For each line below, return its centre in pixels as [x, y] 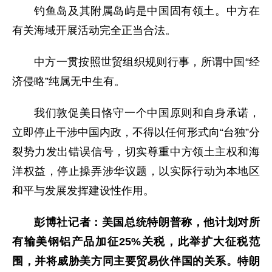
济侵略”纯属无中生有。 [69, 81]
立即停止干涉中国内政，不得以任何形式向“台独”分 [136, 132]
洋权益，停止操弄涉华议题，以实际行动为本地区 [136, 171]
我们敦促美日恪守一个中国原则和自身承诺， [147, 113]
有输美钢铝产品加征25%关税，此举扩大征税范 [136, 241]
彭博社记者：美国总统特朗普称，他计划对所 [147, 222]
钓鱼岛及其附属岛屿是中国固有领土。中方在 [147, 11]
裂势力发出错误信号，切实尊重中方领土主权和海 [136, 151]
